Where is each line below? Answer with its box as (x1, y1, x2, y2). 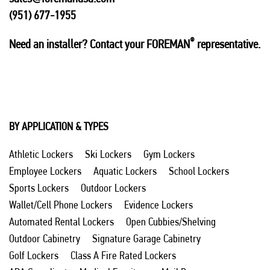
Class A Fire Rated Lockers (71, 249, 176, 262)
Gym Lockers (143, 148, 195, 161)
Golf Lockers (9, 249, 58, 262)
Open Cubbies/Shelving (126, 215, 216, 228)
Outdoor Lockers (81, 181, 146, 195)
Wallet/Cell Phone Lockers (9, 198, 112, 212)
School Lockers (169, 165, 229, 178)
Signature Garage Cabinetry (92, 232, 201, 245)
